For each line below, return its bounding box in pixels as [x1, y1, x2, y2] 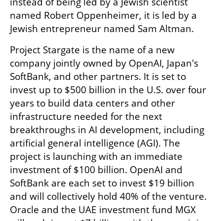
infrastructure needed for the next [10, 110, 162, 123]
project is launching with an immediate [10, 150, 183, 163]
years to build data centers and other [10, 97, 175, 110]
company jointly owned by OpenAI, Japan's [10, 57, 198, 70]
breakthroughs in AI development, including [10, 123, 204, 137]
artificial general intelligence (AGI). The [10, 137, 180, 150]
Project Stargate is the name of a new [10, 43, 175, 57]
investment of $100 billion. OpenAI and [10, 163, 183, 177]
